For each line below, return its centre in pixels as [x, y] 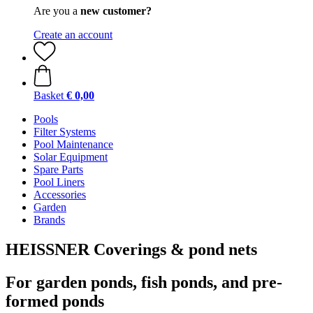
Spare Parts [58, 169]
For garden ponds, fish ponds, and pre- [144, 282]
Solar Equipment [71, 157]
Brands [49, 220]
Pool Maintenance [73, 144]
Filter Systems [65, 132]
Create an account [73, 35]
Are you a [57, 11]
